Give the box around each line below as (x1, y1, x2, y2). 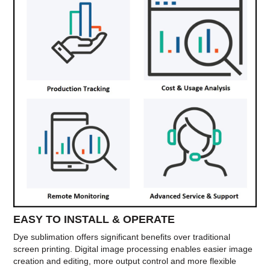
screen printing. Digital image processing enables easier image (13, 243, 253, 254)
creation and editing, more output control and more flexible (13, 256, 237, 266)
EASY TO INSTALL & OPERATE (13, 213, 175, 225)
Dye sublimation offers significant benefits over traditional (13, 231, 231, 242)
